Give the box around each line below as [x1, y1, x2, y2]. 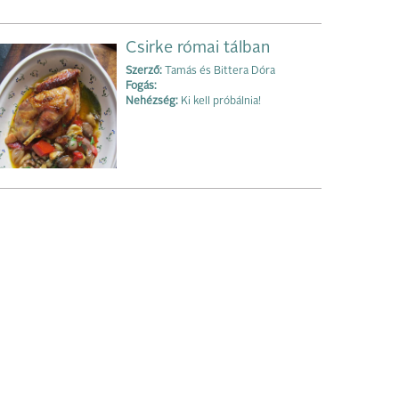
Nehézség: [126, 96, 178, 108]
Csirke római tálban [126, 40, 270, 57]
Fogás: [126, 81, 157, 93]
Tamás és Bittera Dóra [162, 66, 275, 77]
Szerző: [126, 66, 162, 77]
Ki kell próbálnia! [178, 96, 261, 108]
